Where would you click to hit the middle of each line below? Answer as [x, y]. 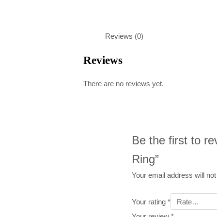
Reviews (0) [124, 36]
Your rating [150, 201]
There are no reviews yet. [124, 84]
